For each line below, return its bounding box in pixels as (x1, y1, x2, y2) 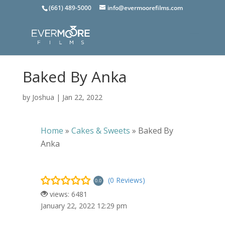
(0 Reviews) (107, 175, 145, 185)
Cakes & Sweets (71, 125, 130, 136)
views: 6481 (47, 189, 87, 199)
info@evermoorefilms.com (107, 4, 183, 12)
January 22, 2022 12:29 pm (40, 201, 127, 210)
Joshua (32, 92, 54, 102)
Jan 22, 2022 (62, 92, 102, 102)
